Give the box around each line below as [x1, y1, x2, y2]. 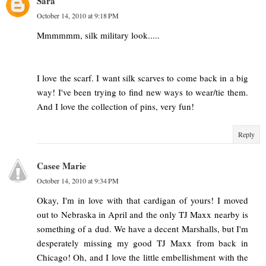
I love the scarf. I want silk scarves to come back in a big [37, 72, 248, 84]
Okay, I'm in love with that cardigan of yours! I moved [37, 194, 248, 207]
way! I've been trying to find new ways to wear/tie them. [37, 86, 248, 99]
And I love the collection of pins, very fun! [37, 100, 194, 113]
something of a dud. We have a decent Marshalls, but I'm [37, 223, 248, 235]
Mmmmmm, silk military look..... [37, 29, 160, 42]
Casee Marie [37, 159, 86, 173]
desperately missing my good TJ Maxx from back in [37, 237, 248, 249]
